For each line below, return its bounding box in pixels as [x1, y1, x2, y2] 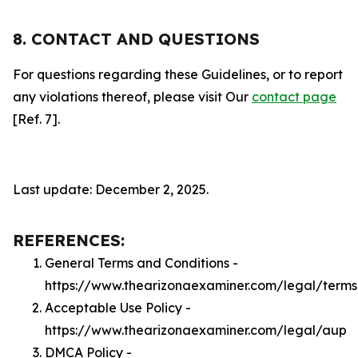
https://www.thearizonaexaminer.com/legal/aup [45, 322, 347, 338]
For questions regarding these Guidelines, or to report [13, 66, 343, 82]
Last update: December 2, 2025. [13, 181, 209, 197]
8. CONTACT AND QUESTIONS [13, 29, 260, 49]
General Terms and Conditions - [45, 255, 238, 271]
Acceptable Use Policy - [45, 300, 191, 316]
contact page [252, 89, 336, 105]
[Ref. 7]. [13, 111, 60, 127]
